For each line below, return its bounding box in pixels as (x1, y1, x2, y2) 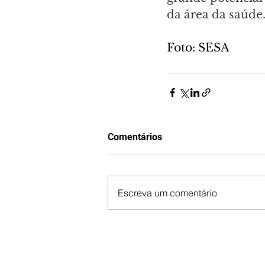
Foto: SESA (167, 40, 230, 54)
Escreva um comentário (118, 186, 217, 199)
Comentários (108, 131, 162, 143)
